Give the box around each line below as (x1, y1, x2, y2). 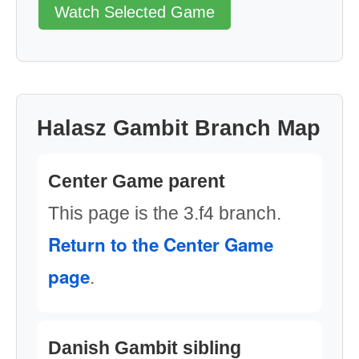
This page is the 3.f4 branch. (48, 203, 281, 224)
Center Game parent (48, 171, 225, 192)
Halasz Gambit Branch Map (37, 116, 321, 140)
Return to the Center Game (48, 232, 273, 257)
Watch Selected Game (54, 3, 215, 21)
